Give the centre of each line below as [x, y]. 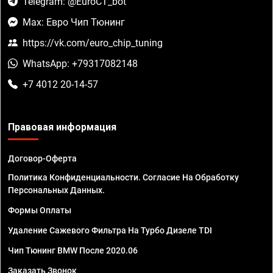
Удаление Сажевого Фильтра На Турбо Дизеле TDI [110, 231]
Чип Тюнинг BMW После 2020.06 [73, 251]
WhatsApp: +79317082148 [80, 64]
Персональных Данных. [56, 190]
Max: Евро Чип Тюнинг [74, 23]
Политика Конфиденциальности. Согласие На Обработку [123, 178]
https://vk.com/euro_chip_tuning [93, 43]
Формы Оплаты [40, 211]
